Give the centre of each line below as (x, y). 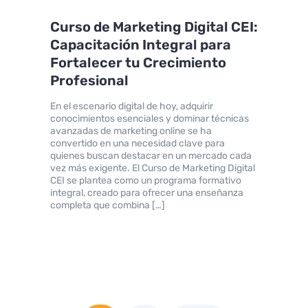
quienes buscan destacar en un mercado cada (151, 155)
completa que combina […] (107, 205)
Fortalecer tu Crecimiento (138, 62)
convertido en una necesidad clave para (137, 143)
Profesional (89, 80)
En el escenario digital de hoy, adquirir (131, 106)
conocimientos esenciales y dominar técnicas (149, 118)
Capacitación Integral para (140, 44)
